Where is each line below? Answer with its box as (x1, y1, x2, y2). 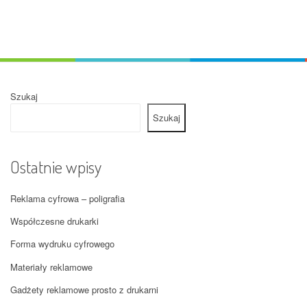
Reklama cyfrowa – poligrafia (10, 191, 125, 205)
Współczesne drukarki (10, 214, 99, 228)
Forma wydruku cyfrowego (10, 237, 114, 251)
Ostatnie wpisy (10, 156, 101, 177)
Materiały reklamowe (10, 260, 93, 273)
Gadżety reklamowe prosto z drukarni (10, 282, 158, 296)
